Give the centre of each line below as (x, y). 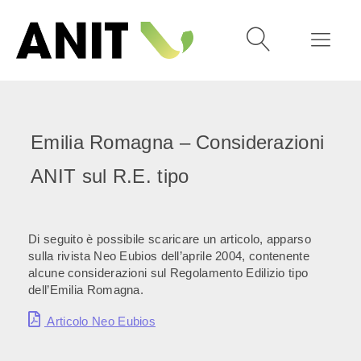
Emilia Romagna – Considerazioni (178, 142)
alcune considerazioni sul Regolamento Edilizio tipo (168, 273)
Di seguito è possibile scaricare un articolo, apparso (170, 239)
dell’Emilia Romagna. (86, 290)
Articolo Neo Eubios (100, 321)
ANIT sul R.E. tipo (110, 176)
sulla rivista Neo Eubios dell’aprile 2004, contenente (169, 256)
